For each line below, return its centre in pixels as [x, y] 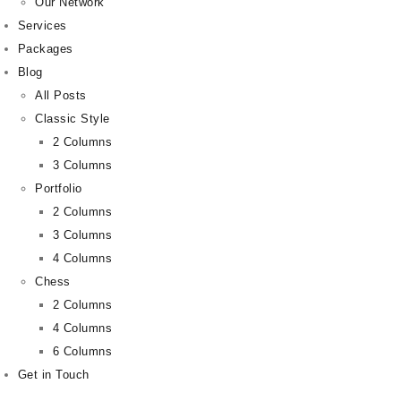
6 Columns [82, 352]
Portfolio [59, 189]
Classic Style [73, 119]
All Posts [61, 96]
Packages [45, 49]
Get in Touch [53, 375]
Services [42, 26]
